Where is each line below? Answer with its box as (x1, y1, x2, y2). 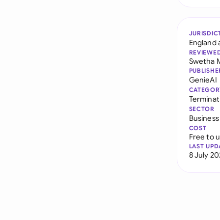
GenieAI (189, 75, 217, 84)
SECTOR (189, 105, 215, 112)
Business (189, 113, 219, 123)
